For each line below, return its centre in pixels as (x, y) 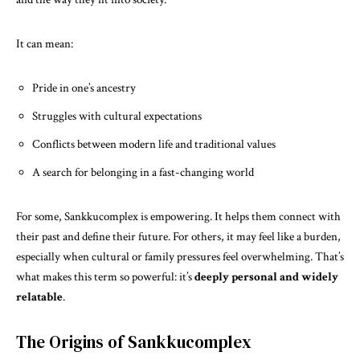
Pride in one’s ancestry (84, 88)
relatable (39, 297)
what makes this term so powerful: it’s (105, 277)
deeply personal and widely (266, 277)
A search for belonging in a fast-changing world (143, 172)
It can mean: (45, 44)
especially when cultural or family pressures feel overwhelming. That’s (180, 257)
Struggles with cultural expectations (117, 116)
